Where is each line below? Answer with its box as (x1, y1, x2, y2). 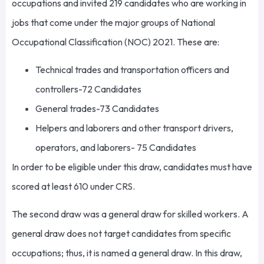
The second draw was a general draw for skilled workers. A (12, 208, 249, 220)
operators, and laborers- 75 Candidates (35, 141, 198, 153)
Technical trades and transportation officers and (35, 63, 229, 75)
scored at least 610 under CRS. (12, 180, 137, 192)
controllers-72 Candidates (35, 82, 143, 95)
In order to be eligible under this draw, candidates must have (12, 160, 252, 173)
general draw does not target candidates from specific (12, 227, 231, 240)
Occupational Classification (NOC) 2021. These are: (12, 35, 221, 48)
